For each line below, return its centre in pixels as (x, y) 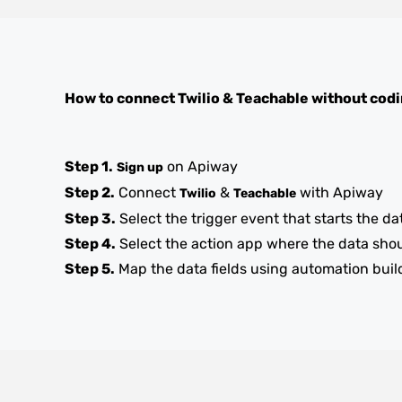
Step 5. (90, 269)
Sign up (140, 167)
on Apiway (201, 166)
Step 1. (89, 166)
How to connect (121, 98)
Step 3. (90, 218)
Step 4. (90, 244)
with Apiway (340, 192)
